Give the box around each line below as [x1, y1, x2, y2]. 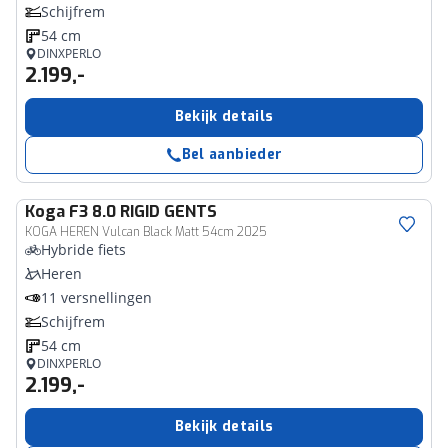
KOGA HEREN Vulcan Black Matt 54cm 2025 [25, 224, 267, 240]
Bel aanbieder [181, 145, 283, 164]
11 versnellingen [41, 288, 152, 307]
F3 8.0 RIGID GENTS [69, 201, 217, 222]
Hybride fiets [41, 240, 126, 259]
